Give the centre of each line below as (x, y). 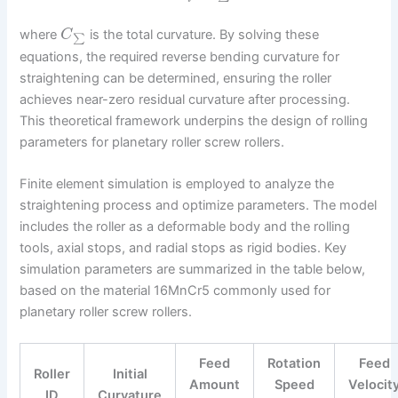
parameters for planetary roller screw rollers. (152, 142)
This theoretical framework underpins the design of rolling (194, 120)
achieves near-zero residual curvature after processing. (185, 99)
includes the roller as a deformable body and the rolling (185, 226)
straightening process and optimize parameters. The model (199, 205)
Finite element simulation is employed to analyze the (177, 183)
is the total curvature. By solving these (203, 34)
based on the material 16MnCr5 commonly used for (175, 290)
